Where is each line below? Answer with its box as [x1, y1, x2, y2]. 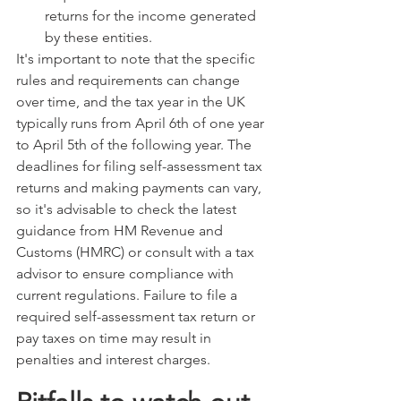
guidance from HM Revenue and [16, 222, 226, 239]
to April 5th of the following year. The [16, 136, 255, 153]
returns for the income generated [45, 7, 260, 24]
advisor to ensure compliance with [16, 265, 237, 282]
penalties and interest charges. [16, 351, 210, 368]
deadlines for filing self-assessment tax [16, 158, 266, 175]
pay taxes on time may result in [16, 329, 215, 346]
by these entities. [45, 29, 152, 46]
